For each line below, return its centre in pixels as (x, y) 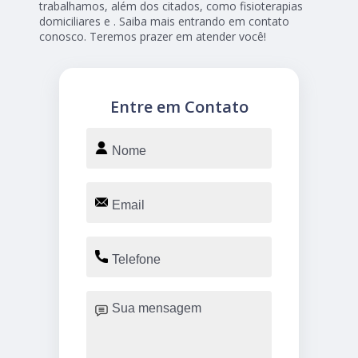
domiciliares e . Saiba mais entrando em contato (165, 22)
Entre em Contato (179, 107)
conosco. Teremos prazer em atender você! (153, 37)
